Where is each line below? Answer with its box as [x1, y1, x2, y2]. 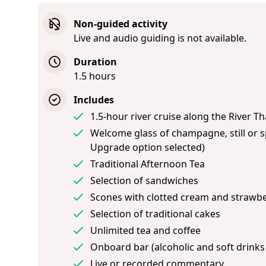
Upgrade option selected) [90, 141, 205, 154]
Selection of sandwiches [90, 174, 198, 187]
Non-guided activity [74, 17, 167, 30]
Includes [74, 93, 114, 106]
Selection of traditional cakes [90, 207, 220, 220]
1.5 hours [74, 69, 116, 83]
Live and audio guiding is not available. [74, 31, 246, 45]
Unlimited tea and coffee [90, 224, 201, 237]
